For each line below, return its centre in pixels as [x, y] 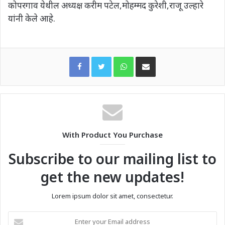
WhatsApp [149, 57]
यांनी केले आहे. [32, 19]
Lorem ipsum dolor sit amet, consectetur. [113, 196]
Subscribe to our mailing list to [113, 159]
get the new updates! [113, 177]
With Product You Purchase [113, 135]
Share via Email [163, 57]
